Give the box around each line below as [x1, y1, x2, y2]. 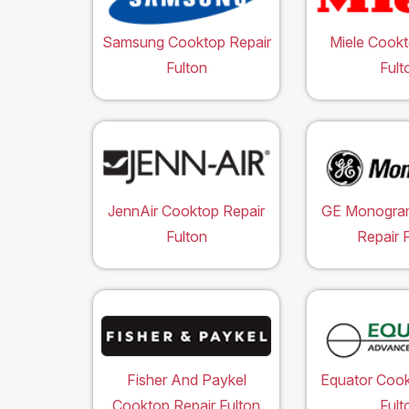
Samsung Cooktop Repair [101, 33, 271, 52]
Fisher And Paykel [126, 371, 246, 390]
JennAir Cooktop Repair [108, 202, 265, 221]
